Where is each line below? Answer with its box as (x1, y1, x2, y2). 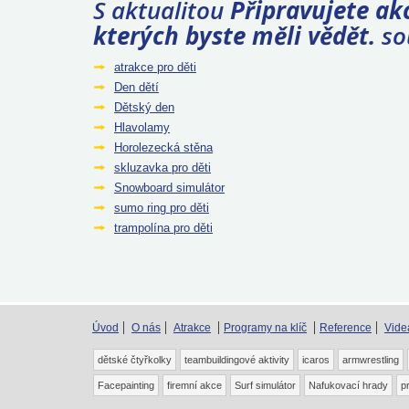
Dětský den (114, 100, 174, 114)
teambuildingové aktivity (184, 353, 289, 365)
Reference (320, 320, 372, 334)
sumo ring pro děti (114, 200, 209, 215)
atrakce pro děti (114, 59, 196, 74)
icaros (302, 353, 330, 365)
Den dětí (114, 79, 159, 94)
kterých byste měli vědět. (93, 18, 375, 52)
